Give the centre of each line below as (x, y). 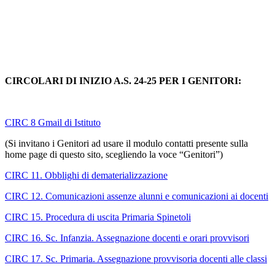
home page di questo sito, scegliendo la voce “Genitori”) (114, 155)
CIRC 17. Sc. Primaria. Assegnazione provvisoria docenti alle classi (136, 259)
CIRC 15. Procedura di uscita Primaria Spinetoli (98, 217)
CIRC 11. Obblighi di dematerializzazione (86, 176)
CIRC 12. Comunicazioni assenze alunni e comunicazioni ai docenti (137, 196)
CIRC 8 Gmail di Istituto (53, 123)
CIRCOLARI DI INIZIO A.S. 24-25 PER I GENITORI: (123, 81)
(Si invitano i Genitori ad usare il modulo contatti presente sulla (126, 144)
